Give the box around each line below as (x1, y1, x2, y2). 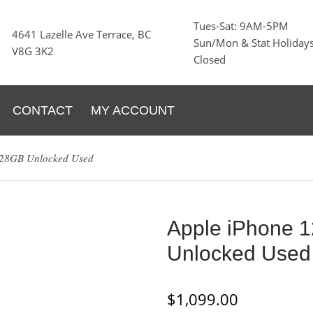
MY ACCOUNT (91, 103, 175, 117)
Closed (193, 52, 226, 66)
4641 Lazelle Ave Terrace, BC (12, 27, 151, 41)
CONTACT (13, 103, 73, 117)
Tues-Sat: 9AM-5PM (193, 19, 289, 33)
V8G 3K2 (12, 44, 54, 58)
